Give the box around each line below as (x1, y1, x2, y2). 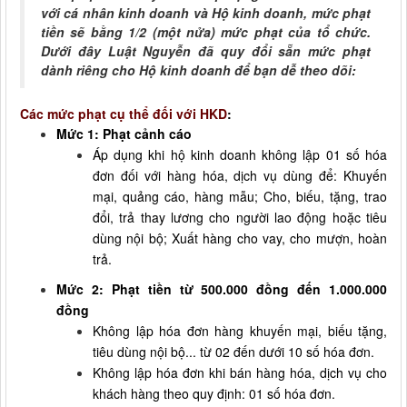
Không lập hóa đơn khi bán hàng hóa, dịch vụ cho (93, 362, 387, 382)
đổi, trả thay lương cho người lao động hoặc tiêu (93, 207, 387, 226)
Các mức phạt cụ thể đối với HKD (20, 104, 227, 123)
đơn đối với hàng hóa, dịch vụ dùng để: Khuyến (93, 165, 387, 184)
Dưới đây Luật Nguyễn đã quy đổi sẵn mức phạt (41, 41, 371, 60)
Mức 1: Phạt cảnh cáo (56, 124, 192, 143)
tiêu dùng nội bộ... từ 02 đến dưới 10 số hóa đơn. (93, 342, 374, 361)
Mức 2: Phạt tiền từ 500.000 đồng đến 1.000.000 (56, 279, 387, 298)
